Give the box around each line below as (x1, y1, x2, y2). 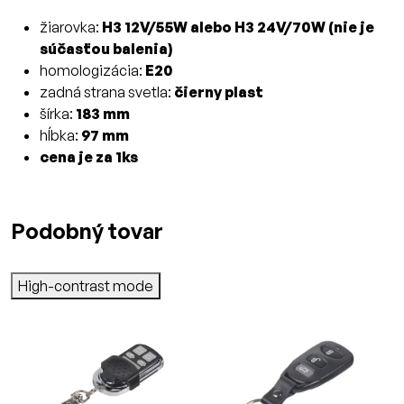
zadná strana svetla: (40, 83, 174, 102)
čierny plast (174, 83, 263, 102)
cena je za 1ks (40, 148, 138, 167)
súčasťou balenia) (40, 40, 172, 59)
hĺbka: (40, 126, 81, 145)
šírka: (40, 105, 76, 124)
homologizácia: (40, 61, 145, 80)
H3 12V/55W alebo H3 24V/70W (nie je (102, 18, 374, 37)
